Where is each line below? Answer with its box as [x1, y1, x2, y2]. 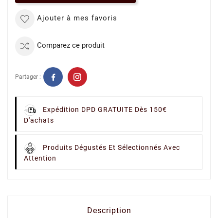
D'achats [24, 116, 54, 124]
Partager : [15, 73, 41, 80]
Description [87, 206, 131, 215]
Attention [24, 154, 56, 162]
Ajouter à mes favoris [37, 14, 117, 22]
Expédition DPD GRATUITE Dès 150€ [43, 106, 167, 114]
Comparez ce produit [37, 41, 105, 50]
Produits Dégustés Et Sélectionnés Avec [43, 144, 180, 152]
